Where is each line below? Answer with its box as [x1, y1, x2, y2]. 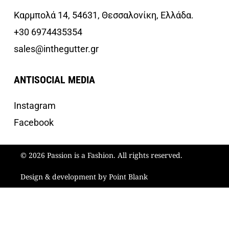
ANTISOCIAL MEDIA [14, 74, 95, 86]
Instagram [14, 100, 56, 111]
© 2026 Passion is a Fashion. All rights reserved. [20, 150, 182, 161]
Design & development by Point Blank [20, 172, 148, 182]
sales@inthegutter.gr [14, 43, 100, 54]
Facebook [14, 117, 54, 128]
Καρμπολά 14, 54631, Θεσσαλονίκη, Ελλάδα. [14, 9, 194, 20]
